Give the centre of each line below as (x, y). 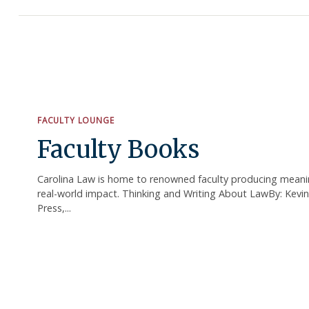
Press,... (54, 208)
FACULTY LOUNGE (76, 120)
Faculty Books (118, 149)
